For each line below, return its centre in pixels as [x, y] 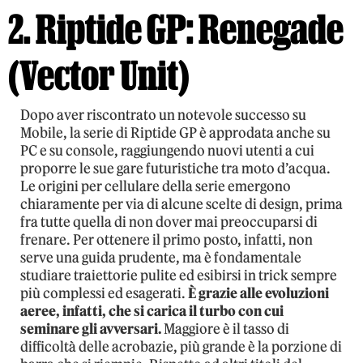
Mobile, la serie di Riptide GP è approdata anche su [175, 132]
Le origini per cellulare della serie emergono [156, 186]
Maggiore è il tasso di [225, 329]
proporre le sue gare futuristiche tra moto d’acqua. [175, 168]
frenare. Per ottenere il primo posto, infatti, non [167, 239]
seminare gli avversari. [91, 329]
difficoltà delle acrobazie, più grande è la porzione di [181, 346]
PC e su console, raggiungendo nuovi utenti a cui [167, 150]
